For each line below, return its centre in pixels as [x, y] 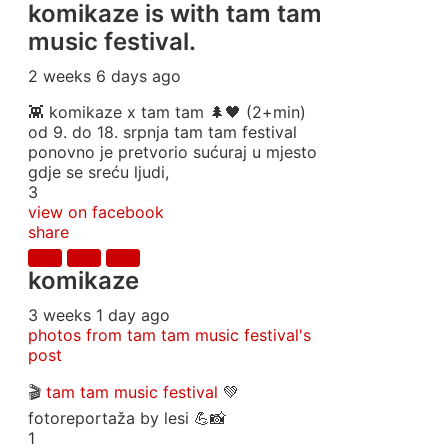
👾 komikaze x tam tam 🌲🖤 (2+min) [167, 112]
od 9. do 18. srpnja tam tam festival [162, 132]
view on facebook [96, 212]
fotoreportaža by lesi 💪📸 [127, 418]
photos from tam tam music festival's [169, 335]
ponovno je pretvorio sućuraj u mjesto [172, 152]
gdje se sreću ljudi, [98, 172]
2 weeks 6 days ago [104, 76]
